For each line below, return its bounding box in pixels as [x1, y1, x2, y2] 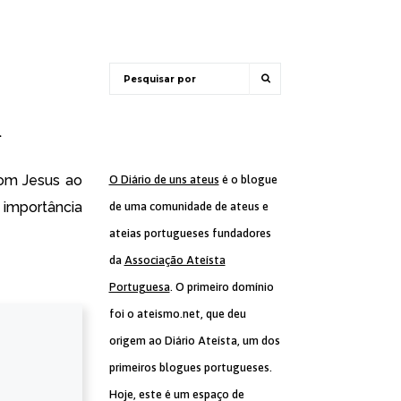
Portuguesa [108, 280, 170, 294]
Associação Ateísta [124, 253, 226, 267]
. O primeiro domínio [169, 280, 274, 294]
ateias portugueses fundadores [108, 226, 271, 240]
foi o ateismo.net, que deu [108, 307, 246, 320]
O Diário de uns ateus [108, 173, 219, 186]
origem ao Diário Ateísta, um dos [108, 334, 280, 347]
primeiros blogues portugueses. [108, 361, 272, 374]
